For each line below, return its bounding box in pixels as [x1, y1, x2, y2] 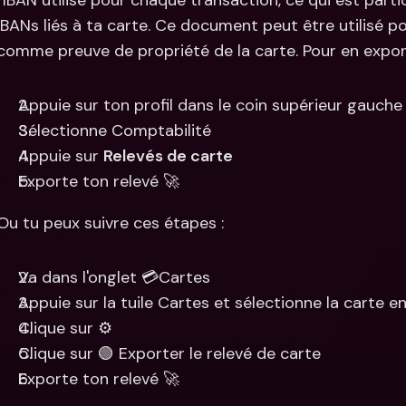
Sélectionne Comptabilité [18, 120, 211, 141]
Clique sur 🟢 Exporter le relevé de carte [18, 343, 321, 364]
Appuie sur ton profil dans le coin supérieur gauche [18, 94, 402, 116]
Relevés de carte [103, 145, 233, 167]
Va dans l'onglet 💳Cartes [18, 266, 210, 288]
